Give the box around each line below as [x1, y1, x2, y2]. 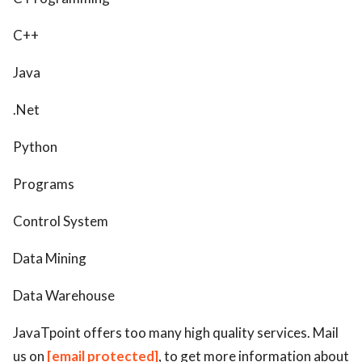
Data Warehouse [13, 287, 115, 305]
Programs [13, 175, 74, 193]
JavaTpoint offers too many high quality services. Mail [13, 324, 339, 342]
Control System [13, 213, 108, 230]
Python [13, 138, 57, 156]
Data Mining [13, 250, 86, 267]
